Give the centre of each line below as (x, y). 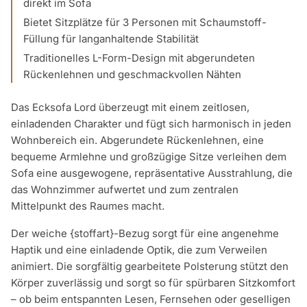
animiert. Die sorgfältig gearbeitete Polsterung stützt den (150, 266)
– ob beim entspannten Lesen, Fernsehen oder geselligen (151, 299)
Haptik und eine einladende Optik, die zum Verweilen (139, 250)
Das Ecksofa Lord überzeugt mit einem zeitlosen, (130, 107)
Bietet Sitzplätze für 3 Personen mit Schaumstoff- (145, 22)
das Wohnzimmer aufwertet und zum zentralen (125, 189)
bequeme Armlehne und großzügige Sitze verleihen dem (149, 157)
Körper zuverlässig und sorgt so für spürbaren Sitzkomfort (153, 283)
